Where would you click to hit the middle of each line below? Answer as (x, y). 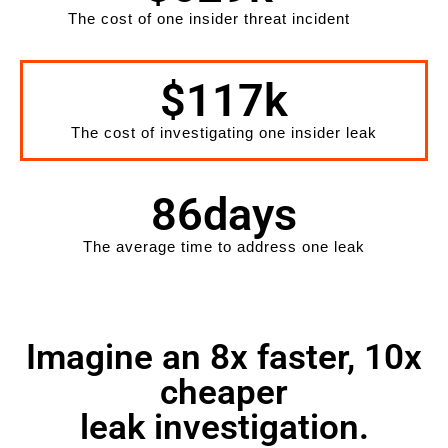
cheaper (224, 392)
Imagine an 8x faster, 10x (224, 357)
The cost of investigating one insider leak (224, 132)
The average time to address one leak (224, 246)
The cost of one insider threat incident (209, 18)
